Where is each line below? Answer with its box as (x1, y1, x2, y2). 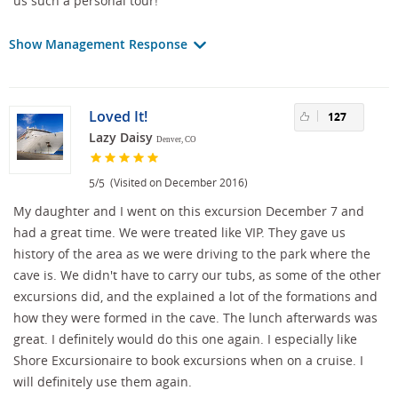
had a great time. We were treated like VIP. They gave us (13, 224, 346, 242)
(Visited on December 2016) (105, 174, 248, 189)
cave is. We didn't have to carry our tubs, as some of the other (13, 267, 381, 284)
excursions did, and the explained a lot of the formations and (13, 288, 378, 306)
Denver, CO (156, 134, 196, 144)
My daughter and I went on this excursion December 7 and (13, 203, 364, 220)
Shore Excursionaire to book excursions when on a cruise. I (13, 352, 363, 370)
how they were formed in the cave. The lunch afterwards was (13, 309, 378, 327)
